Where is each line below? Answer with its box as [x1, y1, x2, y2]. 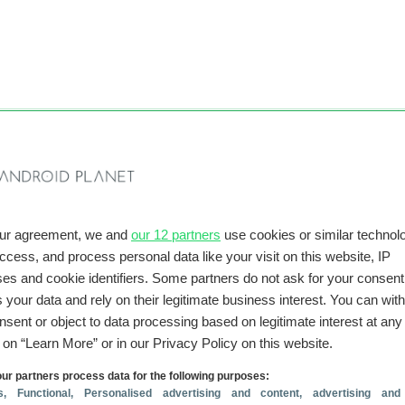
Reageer [344, 343, 399, 360]
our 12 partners [131, 226, 221, 242]
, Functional [4, 386, 71, 400]
